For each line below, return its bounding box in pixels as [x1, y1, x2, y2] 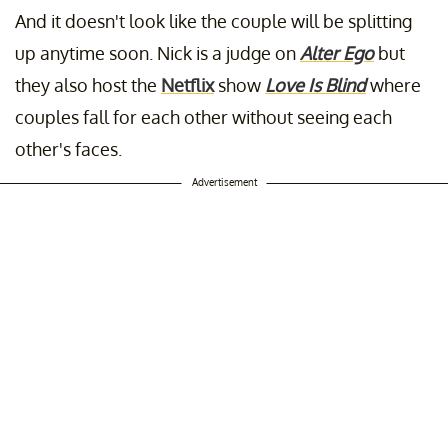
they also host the [15, 73, 161, 96]
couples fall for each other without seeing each [15, 105, 392, 128]
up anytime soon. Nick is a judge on [15, 41, 300, 64]
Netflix [161, 73, 214, 96]
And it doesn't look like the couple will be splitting [15, 9, 412, 32]
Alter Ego [300, 41, 374, 64]
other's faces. [15, 137, 122, 160]
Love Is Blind [265, 73, 366, 96]
